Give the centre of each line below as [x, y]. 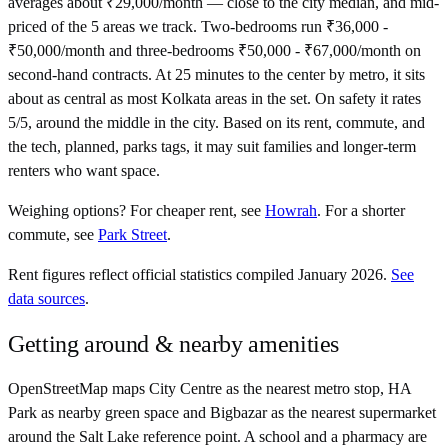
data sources [46, 299]
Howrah [291, 211]
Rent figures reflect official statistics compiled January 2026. [197, 275]
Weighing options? [67, 211]
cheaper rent [194, 211]
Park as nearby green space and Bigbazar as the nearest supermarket [222, 413]
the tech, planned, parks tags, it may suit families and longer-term [212, 147]
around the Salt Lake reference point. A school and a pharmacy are [217, 437]
